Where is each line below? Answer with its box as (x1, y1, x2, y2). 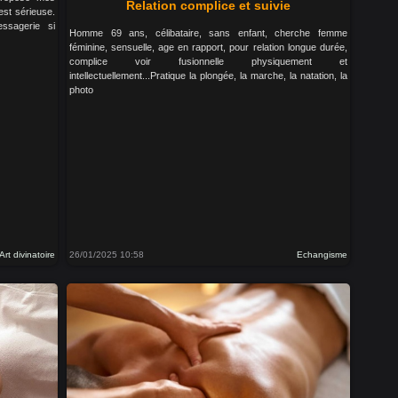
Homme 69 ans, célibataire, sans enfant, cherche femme (69, 28, 347, 38)
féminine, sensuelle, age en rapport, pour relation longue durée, (69, 42, 347, 52)
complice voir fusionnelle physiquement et (69, 56, 347, 67)
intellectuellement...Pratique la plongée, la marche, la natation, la (69, 70, 347, 81)
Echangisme (296, 250, 347, 259)
